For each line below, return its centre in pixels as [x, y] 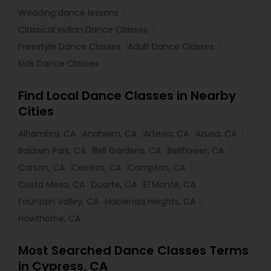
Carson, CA [41, 168]
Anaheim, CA [109, 134]
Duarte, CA [114, 185]
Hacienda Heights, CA [150, 202]
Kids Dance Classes [59, 64]
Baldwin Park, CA [52, 151]
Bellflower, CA [196, 151]
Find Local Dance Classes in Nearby [127, 96]
